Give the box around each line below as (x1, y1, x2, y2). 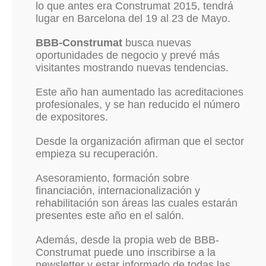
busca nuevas (122, 37, 191, 49)
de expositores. (36, 111, 108, 123)
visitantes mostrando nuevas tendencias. (36, 62, 229, 74)
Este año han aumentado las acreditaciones (36, 86, 243, 98)
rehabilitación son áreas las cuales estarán (36, 197, 237, 209)
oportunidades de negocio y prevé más (36, 49, 220, 61)
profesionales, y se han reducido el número (36, 99, 240, 110)
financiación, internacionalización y (36, 185, 200, 197)
